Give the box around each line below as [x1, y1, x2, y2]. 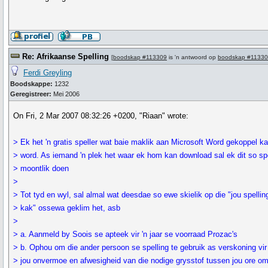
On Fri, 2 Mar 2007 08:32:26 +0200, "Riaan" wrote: [13, 111, 189, 120]
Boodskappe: [10, 80, 53, 87]
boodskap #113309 [113, 54, 167, 60]
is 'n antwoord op [167, 54, 218, 60]
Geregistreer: [10, 90, 51, 98]
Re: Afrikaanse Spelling [22, 52, 109, 61]
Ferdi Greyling [23, 68, 72, 77]
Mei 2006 [51, 90, 80, 98]
